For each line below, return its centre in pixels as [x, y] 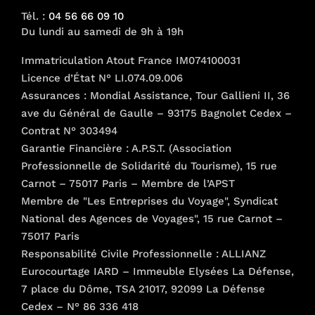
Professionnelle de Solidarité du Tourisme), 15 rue [149, 166]
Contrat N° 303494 [69, 130]
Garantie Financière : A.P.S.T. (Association [126, 148]
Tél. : [35, 16]
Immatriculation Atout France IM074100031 [131, 60]
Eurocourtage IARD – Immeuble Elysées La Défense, [157, 271]
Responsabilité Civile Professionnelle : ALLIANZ [143, 253]
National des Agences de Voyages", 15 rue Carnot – [152, 218]
